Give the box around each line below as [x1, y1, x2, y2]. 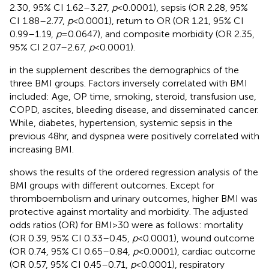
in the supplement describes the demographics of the [10, 64, 239, 76]
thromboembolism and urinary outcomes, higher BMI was [10, 192, 258, 204]
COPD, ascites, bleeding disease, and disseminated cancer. [10, 103, 259, 115]
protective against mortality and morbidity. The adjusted [10, 205, 248, 217]
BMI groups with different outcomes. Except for [10, 179, 214, 191]
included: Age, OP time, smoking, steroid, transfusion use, [10, 90, 256, 102]
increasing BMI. [10, 143, 74, 155]
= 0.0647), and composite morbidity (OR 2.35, [61, 28, 255, 40]
